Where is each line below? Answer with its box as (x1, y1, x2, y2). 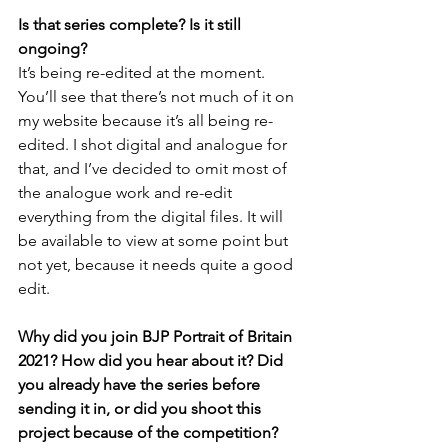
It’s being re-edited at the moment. (18, 63, 269, 82)
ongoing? (18, 39, 87, 58)
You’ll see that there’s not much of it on (18, 87, 298, 106)
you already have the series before (18, 375, 264, 394)
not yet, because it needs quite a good (18, 255, 297, 274)
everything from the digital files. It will (18, 207, 287, 226)
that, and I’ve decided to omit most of (18, 159, 291, 178)
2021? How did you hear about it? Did (18, 351, 287, 370)
